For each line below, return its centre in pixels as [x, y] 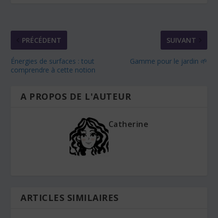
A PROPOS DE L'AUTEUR [76, 96]
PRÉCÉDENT [42, 40]
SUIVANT [181, 40]
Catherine [128, 124]
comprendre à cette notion [53, 70]
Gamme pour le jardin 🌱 [168, 61]
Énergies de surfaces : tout [53, 61]
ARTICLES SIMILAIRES [70, 197]
